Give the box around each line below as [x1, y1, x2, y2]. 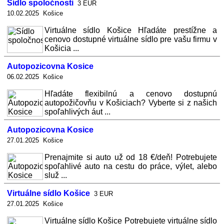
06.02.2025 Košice [7, 73, 63, 80]
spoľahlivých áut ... [44, 107, 110, 116]
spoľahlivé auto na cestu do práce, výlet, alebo [44, 162, 217, 170]
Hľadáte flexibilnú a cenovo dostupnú [44, 89, 217, 98]
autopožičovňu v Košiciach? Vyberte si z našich [44, 98, 217, 107]
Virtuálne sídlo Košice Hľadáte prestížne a [44, 26, 217, 34]
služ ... [44, 171, 67, 179]
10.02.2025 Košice [7, 9, 63, 17]
